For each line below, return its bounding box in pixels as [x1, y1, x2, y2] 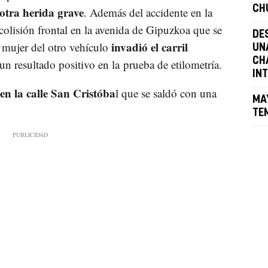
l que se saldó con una [115, 85, 217, 100]
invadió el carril [108, 38, 188, 55]
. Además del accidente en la [83, 4, 212, 20]
